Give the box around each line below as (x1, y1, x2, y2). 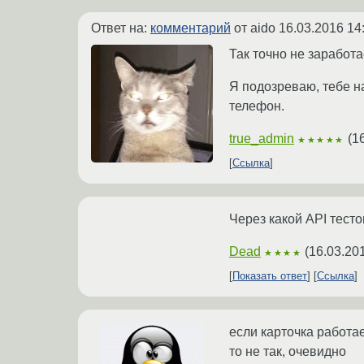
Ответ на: (91, 21, 150, 36)
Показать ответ (232, 270, 307, 283)
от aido (231, 21, 279, 36)
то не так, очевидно (229, 344, 346, 359)
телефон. (229, 99, 284, 114)
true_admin (229, 132, 294, 146)
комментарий (150, 21, 231, 36)
